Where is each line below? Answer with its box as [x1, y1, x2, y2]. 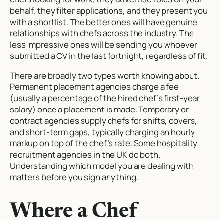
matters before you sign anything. [10, 171, 138, 183]
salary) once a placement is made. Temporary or [10, 104, 189, 115]
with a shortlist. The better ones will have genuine [10, 16, 197, 28]
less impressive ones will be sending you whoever [10, 39, 197, 51]
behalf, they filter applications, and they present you [10, 5, 208, 17]
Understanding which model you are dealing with [10, 160, 193, 172]
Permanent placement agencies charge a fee [10, 81, 179, 93]
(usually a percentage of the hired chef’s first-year [10, 92, 200, 104]
